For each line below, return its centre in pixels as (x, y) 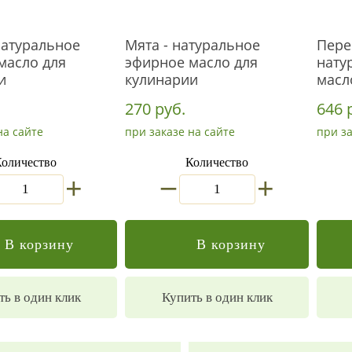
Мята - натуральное (192, 45)
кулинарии (161, 79)
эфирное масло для (191, 62)
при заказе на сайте (180, 132)
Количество (217, 163)
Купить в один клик (217, 297)
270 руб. (155, 109)
